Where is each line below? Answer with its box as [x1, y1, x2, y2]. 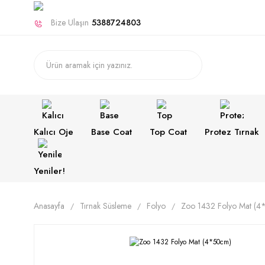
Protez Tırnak [205, 125, 259, 139]
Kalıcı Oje [34, 125, 73, 139]
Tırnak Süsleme [80, 200, 131, 212]
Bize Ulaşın [51, 17, 89, 29]
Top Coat [150, 125, 187, 139]
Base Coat [91, 125, 132, 139]
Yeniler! [34, 164, 65, 178]
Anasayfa [34, 200, 64, 212]
